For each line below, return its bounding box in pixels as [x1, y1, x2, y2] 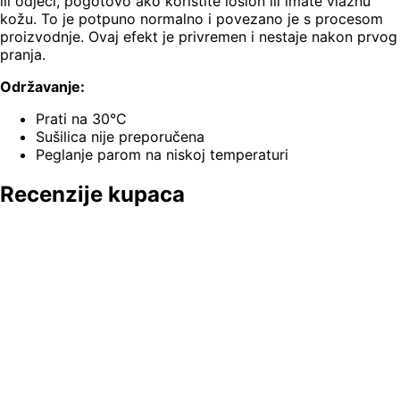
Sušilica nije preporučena [36, 128, 204, 146]
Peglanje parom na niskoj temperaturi [36, 146, 288, 164]
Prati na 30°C [36, 110, 127, 129]
